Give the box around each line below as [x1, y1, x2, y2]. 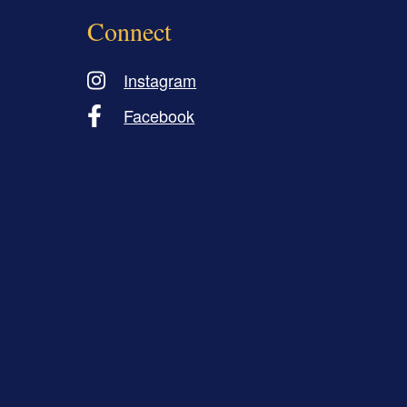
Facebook [124, 103, 195, 127]
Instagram [124, 67, 197, 92]
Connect [87, 13, 173, 48]
